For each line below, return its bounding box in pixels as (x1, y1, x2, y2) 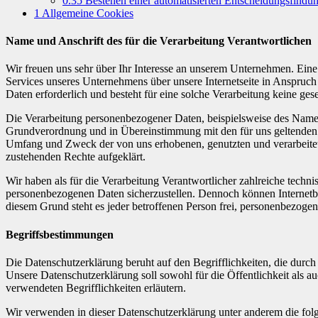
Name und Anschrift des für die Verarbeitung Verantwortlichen (6, 35, 312, 48)
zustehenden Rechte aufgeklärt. (6, 150, 146, 163)
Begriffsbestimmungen (6, 228, 114, 241)
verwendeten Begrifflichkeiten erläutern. (6, 281, 186, 294)
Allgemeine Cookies (40, 6, 133, 19)
